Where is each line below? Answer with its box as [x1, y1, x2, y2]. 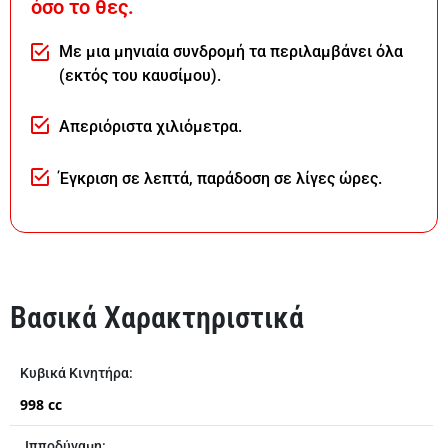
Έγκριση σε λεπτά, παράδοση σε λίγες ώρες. [58, 168, 382, 188]
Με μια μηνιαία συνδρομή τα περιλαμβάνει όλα [58, 42, 403, 62]
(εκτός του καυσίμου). [58, 66, 221, 86]
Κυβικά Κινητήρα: [20, 365, 133, 382]
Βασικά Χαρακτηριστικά [10, 300, 304, 336]
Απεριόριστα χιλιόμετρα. [58, 116, 242, 136]
